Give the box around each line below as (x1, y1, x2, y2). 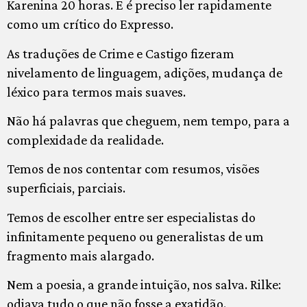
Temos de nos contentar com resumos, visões (7, 161, 260, 177)
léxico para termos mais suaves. (7, 84, 186, 99)
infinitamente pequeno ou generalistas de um (7, 228, 264, 244)
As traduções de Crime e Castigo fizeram (7, 45, 234, 61)
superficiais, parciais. (7, 180, 125, 196)
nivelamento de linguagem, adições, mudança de (7, 64, 282, 80)
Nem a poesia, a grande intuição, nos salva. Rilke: (7, 277, 281, 293)
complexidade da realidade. (7, 132, 164, 147)
